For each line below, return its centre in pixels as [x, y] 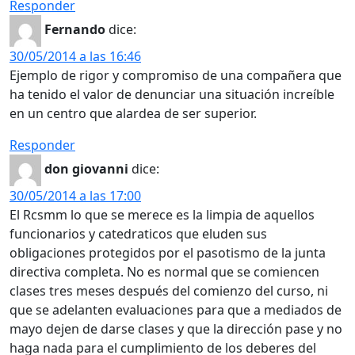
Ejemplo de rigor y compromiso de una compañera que [176, 75]
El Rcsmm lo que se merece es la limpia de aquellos [162, 214]
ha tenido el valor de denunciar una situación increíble [172, 94]
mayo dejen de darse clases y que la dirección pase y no [176, 328]
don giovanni [86, 169]
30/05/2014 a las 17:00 [75, 195]
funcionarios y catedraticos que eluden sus [138, 233]
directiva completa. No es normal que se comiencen [164, 271]
